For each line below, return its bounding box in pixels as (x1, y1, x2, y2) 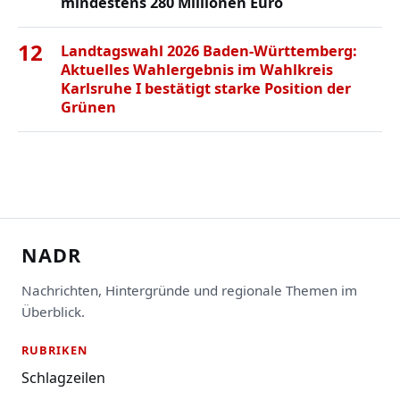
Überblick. (21, 302, 85, 321)
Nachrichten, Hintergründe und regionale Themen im (21, 280, 357, 299)
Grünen (61, 96, 116, 117)
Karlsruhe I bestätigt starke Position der (61, 78, 351, 98)
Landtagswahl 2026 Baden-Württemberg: (61, 40, 357, 61)
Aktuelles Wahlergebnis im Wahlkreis (61, 59, 333, 79)
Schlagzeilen (21, 367, 105, 387)
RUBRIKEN (21, 341, 88, 358)
